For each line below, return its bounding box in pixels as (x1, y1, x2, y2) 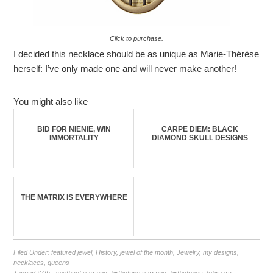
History (96, 249, 117, 257)
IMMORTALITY (49, 133, 99, 143)
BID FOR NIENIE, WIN (37, 125, 111, 134)
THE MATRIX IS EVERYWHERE (20, 193, 127, 202)
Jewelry (177, 249, 200, 257)
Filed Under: (13, 249, 52, 257)
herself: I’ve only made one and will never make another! (13, 63, 237, 74)
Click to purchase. (110, 35, 163, 43)
